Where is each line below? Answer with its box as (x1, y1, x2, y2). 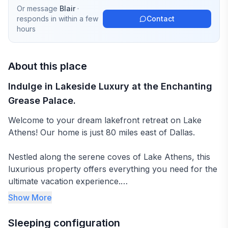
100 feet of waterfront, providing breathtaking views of (8, 213, 220, 223)
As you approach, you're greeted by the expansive (8, 201, 206, 211)
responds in (17, 14, 59, 23)
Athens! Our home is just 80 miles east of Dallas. (40, 127, 197, 137)
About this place (8, 60, 87, 72)
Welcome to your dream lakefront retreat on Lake (8, 115, 202, 125)
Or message (17, 4, 58, 13)
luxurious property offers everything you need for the (8, 164, 217, 174)
